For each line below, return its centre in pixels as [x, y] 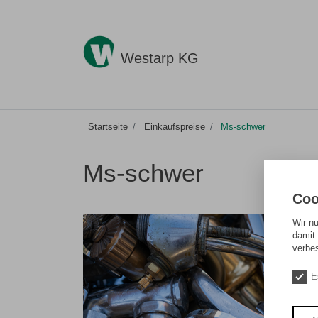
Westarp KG [160, 58]
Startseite [108, 127]
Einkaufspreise [174, 127]
